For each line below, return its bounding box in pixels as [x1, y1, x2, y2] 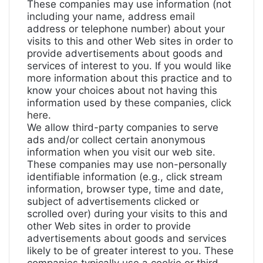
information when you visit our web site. [27, 146, 215, 158]
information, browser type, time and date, [27, 183, 224, 195]
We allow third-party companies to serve [27, 122, 218, 133]
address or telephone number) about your [27, 23, 225, 35]
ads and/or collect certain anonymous [27, 134, 205, 146]
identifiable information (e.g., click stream [27, 171, 222, 183]
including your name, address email [27, 11, 195, 22]
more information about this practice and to [27, 72, 232, 84]
